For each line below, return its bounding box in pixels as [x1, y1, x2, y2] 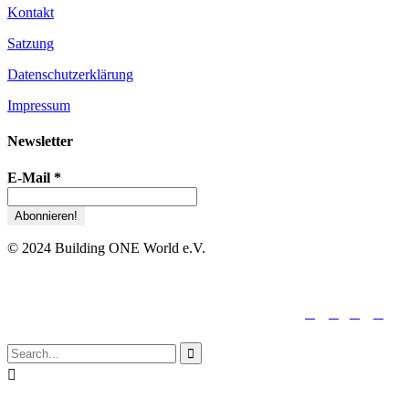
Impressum [7, 97, 70, 113]
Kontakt [7, 4, 54, 20]
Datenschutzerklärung [7, 66, 133, 82]
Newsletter [7, 132, 73, 149]
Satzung [7, 35, 54, 51]
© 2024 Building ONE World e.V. [7, 240, 205, 257]
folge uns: [242, 307, 305, 321]
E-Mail [7, 170, 54, 186]
